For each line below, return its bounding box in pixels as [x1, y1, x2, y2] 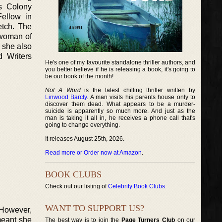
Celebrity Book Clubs [108, 183, 165, 190]
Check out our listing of [45, 183, 108, 190]
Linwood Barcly [45, 94, 87, 101]
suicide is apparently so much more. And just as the [45, 108, 196, 114]
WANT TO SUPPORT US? [45, 203, 144, 213]
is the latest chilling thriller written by [80, 87, 196, 94]
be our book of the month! [45, 73, 113, 80]
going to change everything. [45, 121, 120, 128]
